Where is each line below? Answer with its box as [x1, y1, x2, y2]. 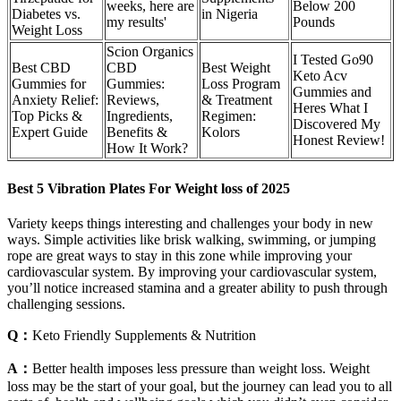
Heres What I [293, 100, 368, 116]
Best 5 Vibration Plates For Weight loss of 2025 [7, 180, 290, 196]
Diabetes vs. [12, 6, 81, 22]
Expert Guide [12, 124, 88, 141]
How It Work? [107, 141, 188, 157]
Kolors [201, 124, 240, 141]
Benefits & [107, 124, 167, 141]
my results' [107, 14, 166, 30]
